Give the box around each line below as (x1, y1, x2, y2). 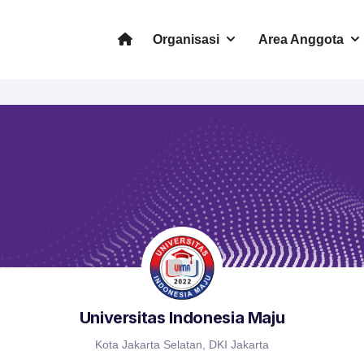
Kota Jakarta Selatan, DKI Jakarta (95, 338, 269, 352)
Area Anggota (258, 32, 344, 47)
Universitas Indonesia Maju (79, 308, 285, 328)
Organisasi (153, 32, 220, 47)
